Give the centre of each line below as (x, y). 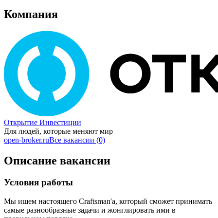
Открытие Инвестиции (43, 122)
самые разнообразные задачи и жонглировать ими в (90, 210)
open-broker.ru (27, 140)
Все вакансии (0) (77, 140)
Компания (31, 14)
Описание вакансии (57, 160)
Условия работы (38, 182)
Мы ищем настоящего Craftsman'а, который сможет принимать (108, 201)
